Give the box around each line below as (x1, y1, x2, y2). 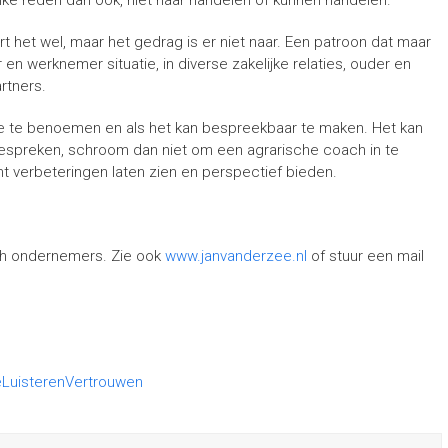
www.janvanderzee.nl (165, 247, 307, 265)
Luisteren (2, 373, 65, 391)
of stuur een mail (307, 247, 424, 265)
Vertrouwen (65, 373, 143, 391)
